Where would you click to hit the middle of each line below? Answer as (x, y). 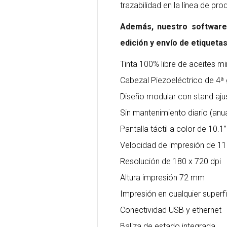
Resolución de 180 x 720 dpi (171, 162)
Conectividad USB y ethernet (171, 210)
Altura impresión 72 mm (162, 178)
